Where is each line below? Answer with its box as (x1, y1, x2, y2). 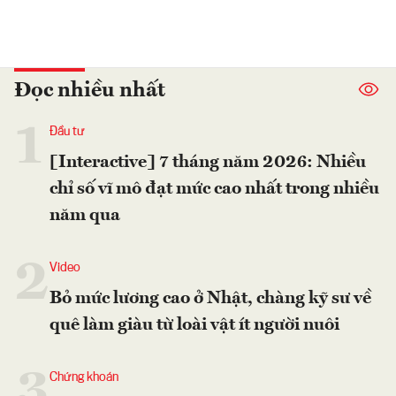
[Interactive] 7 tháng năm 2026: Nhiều (49, 153, 366, 171)
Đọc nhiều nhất (14, 80, 165, 102)
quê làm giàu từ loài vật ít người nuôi (49, 316, 339, 334)
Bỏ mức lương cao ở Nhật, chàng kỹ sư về (49, 289, 371, 308)
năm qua (49, 206, 120, 225)
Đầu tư (49, 125, 85, 138)
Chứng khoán (49, 370, 118, 384)
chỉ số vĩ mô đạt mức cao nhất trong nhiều (49, 179, 379, 198)
